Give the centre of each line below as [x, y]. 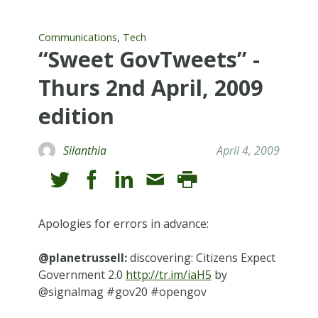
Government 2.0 [82, 274]
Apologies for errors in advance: [123, 223]
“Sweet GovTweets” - [149, 59]
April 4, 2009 [248, 150]
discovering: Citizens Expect [201, 257]
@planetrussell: [82, 257]
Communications [77, 37]
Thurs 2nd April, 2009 [150, 87]
